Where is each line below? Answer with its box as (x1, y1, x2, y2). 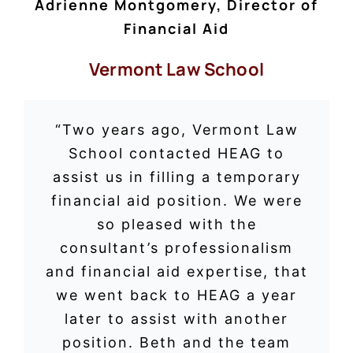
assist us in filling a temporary (52, 168, 301, 185)
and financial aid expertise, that (45, 262, 308, 280)
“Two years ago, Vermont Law (54, 121, 299, 138)
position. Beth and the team (62, 333, 291, 351)
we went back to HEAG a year (56, 286, 297, 303)
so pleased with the (96, 215, 257, 232)
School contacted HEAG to (69, 144, 284, 162)
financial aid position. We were (50, 191, 303, 209)
